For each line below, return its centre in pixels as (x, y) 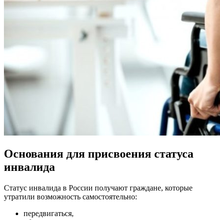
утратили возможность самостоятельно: (70, 196)
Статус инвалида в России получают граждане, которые (98, 188)
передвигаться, (49, 213)
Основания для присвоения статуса (99, 153)
